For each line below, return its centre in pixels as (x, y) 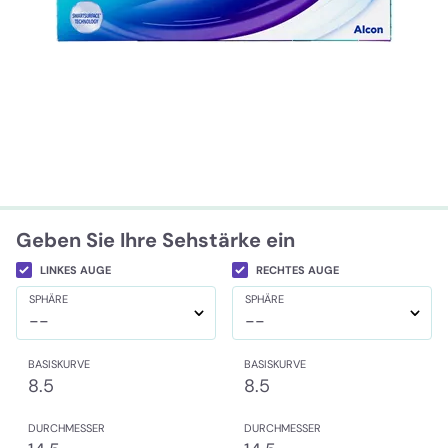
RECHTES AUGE (297, 270)
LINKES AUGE (75, 270)
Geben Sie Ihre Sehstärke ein (155, 240)
